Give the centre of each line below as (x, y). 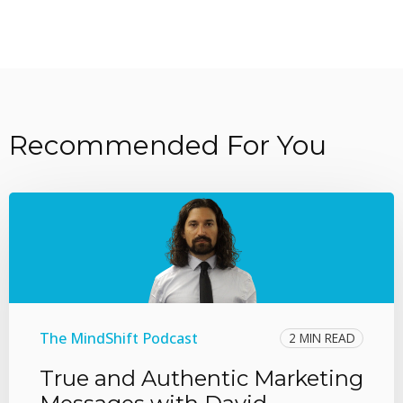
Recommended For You (168, 146)
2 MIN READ (322, 338)
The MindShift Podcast (119, 338)
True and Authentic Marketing (201, 378)
